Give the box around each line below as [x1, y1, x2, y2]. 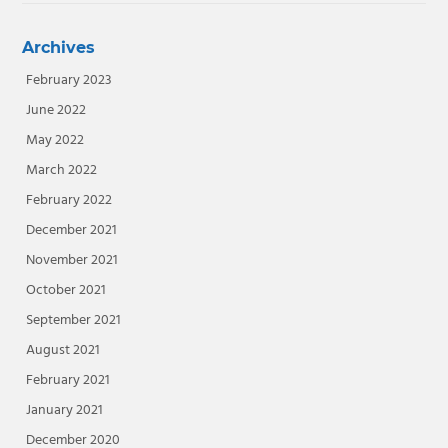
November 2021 [25, 249, 118, 273]
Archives [21, 37, 95, 57]
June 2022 [25, 99, 86, 123]
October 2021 [25, 279, 106, 303]
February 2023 [25, 69, 112, 93]
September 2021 [25, 309, 121, 333]
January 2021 [25, 399, 103, 423]
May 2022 [25, 129, 84, 153]
